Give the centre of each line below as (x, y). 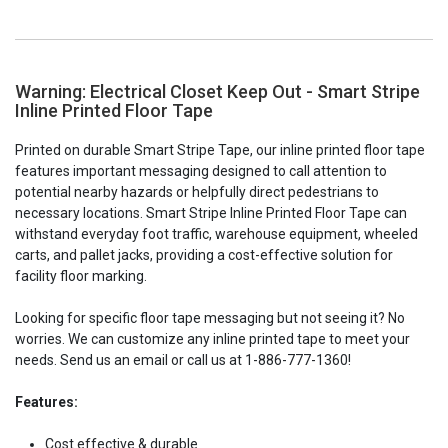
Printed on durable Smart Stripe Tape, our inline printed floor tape (220, 149)
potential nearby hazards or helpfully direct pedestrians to (197, 191)
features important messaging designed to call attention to (201, 170)
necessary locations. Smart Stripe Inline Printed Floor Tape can (211, 212)
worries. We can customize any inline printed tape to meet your (212, 338)
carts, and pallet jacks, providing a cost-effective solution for (204, 254)
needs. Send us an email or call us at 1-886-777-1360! (183, 359)
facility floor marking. (81, 275)
